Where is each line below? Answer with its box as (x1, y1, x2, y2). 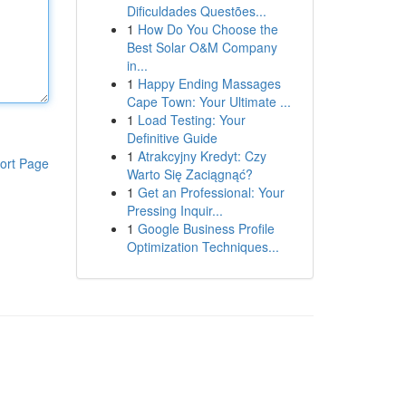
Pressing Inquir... (126, 201, 223, 219)
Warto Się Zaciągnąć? (126, 165, 253, 183)
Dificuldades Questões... (126, 2, 266, 20)
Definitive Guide (126, 129, 217, 147)
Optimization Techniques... (126, 237, 279, 256)
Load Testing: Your (137, 111, 246, 129)
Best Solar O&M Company (126, 38, 277, 56)
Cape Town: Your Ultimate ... (126, 92, 291, 111)
